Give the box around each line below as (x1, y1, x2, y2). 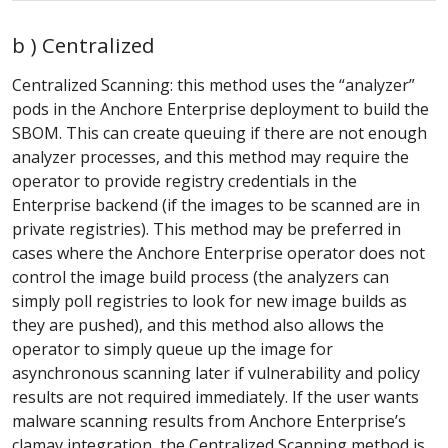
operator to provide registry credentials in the (12, 170, 357, 193)
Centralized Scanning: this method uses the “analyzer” (12, 74, 415, 97)
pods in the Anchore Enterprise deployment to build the (12, 98, 429, 121)
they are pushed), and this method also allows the (12, 314, 384, 337)
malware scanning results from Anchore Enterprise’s (12, 410, 406, 433)
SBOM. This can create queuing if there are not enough (12, 122, 427, 145)
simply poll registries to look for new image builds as (12, 290, 407, 313)
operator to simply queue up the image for (12, 338, 333, 361)
